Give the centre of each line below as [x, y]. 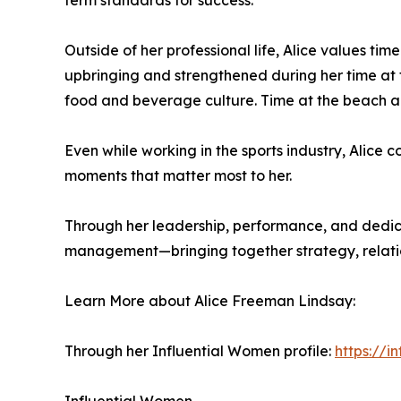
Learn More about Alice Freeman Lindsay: [210, 301]
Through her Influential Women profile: [200, 351]
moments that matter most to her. [178, 175]
